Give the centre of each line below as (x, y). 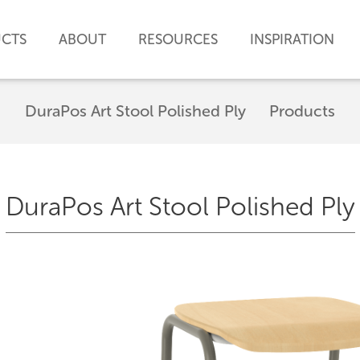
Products (302, 111)
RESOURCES (178, 39)
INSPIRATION (292, 39)
